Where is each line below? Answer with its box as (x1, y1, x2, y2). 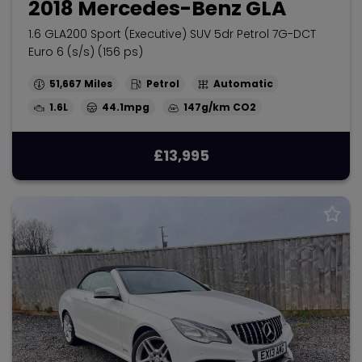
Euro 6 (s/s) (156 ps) (28, 43, 143, 60)
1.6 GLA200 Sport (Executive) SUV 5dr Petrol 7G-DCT (28, 25, 316, 42)
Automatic (213, 76, 273, 90)
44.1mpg (102, 99, 149, 114)
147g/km (183, 99, 230, 114)
